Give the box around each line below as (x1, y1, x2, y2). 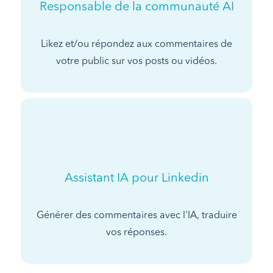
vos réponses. (106, 227, 167, 238)
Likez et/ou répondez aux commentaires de (41, 39, 232, 49)
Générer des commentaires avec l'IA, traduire (36, 210, 237, 221)
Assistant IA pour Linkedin (64, 172, 209, 185)
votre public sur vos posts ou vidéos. (56, 56, 217, 66)
